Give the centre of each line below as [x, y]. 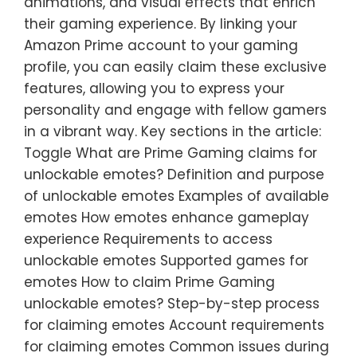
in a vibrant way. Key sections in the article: [173, 131]
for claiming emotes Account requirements [174, 325]
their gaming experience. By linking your [161, 24]
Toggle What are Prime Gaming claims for [171, 153]
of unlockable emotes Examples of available [177, 196]
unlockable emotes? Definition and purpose [174, 175]
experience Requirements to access [148, 239]
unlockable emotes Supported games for [166, 261]
